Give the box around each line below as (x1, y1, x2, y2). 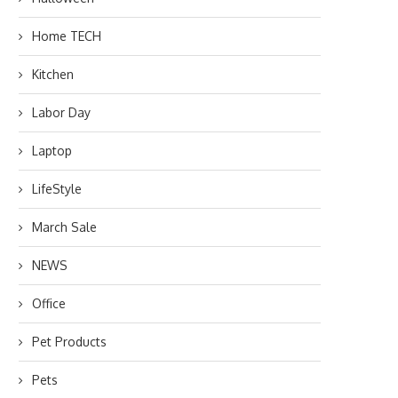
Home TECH (32, 28, 101, 44)
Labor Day (32, 105, 91, 120)
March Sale (32, 219, 97, 235)
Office (32, 296, 66, 311)
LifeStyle (32, 181, 82, 196)
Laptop (32, 143, 72, 158)
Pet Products (32, 334, 107, 349)
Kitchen (32, 67, 74, 82)
